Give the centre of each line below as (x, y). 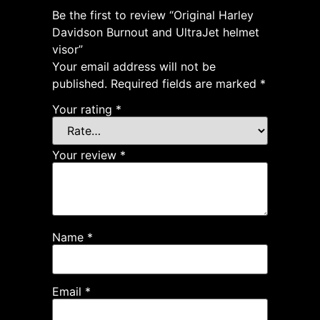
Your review (86, 155)
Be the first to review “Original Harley (153, 15)
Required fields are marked (185, 84)
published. (80, 84)
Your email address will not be (134, 67)
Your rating (84, 109)
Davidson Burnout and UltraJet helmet (156, 32)
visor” (67, 50)
